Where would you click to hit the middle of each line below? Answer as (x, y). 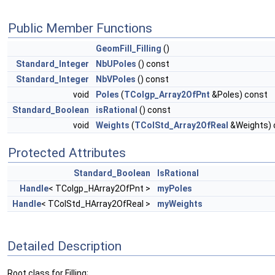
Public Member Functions (80, 29)
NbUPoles (116, 64)
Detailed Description (64, 246)
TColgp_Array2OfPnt (167, 95)
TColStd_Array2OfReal (181, 126)
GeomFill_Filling (129, 49)
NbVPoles (116, 79)
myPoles (175, 189)
